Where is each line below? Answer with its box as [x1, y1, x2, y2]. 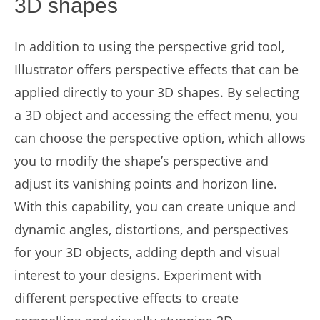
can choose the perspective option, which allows [14, 129, 306, 146]
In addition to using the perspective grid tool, [14, 38, 284, 55]
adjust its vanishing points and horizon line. [14, 175, 277, 192]
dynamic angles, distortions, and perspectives [14, 221, 289, 238]
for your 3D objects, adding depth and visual [14, 244, 281, 261]
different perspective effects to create [14, 289, 239, 306]
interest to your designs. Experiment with [14, 266, 261, 284]
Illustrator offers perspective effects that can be [14, 61, 299, 78]
